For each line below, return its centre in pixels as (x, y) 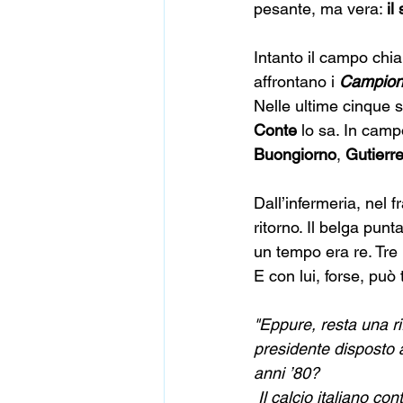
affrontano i (296, 81)
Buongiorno (295, 154)
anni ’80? (287, 373)
